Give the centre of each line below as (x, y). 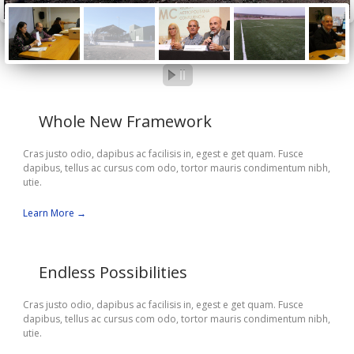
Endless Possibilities (113, 272)
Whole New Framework (125, 121)
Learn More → (55, 213)
